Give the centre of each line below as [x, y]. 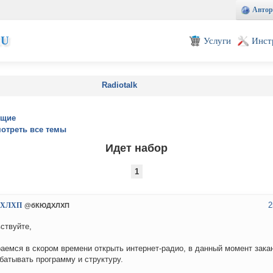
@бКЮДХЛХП [47, 206]
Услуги [217, 41]
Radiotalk [119, 85]
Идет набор [136, 148]
